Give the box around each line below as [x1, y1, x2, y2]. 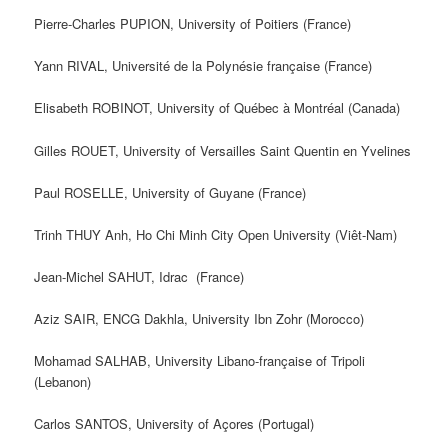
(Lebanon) [34, 372, 92, 392]
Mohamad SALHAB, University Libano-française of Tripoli [34, 351, 366, 371]
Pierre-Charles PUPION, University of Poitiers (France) [34, 14, 352, 34]
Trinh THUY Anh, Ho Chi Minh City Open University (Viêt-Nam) [34, 224, 398, 244]
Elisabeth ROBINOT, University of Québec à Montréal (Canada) [34, 98, 401, 118]
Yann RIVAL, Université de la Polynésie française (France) [34, 56, 373, 76]
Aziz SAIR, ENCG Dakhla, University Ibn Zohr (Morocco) [34, 309, 365, 329]
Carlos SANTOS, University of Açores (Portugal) [34, 414, 315, 434]
